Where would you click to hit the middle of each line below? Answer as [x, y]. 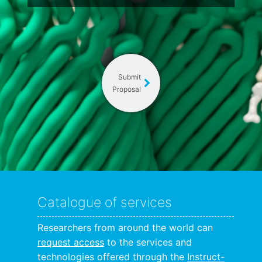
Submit [130, 77]
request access [71, 242]
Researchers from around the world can [125, 227]
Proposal [127, 89]
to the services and [148, 242]
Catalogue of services [105, 202]
